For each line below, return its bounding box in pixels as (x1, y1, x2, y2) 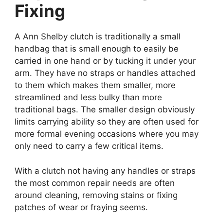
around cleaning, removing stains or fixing (15, 190, 178, 200)
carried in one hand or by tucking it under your (15, 56, 196, 66)
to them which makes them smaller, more (15, 80, 176, 90)
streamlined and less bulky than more (15, 92, 162, 102)
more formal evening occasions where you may (15, 129, 199, 139)
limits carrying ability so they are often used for (15, 117, 199, 127)
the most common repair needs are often (15, 178, 175, 188)
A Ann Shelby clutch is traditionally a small (15, 32, 181, 41)
